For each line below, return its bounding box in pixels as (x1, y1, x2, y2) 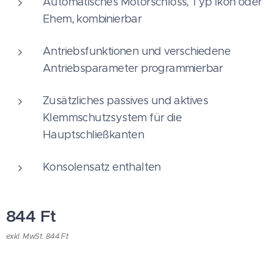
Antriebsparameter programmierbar (43, 61, 223, 75)
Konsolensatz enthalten (43, 160, 161, 174)
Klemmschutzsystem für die (43, 110, 182, 124)
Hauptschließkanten (43, 127, 144, 141)
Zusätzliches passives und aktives (43, 93, 208, 107)
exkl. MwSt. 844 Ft (6, 231, 69, 241)
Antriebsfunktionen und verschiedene (43, 44, 230, 58)
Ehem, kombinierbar (43, 12, 142, 26)
